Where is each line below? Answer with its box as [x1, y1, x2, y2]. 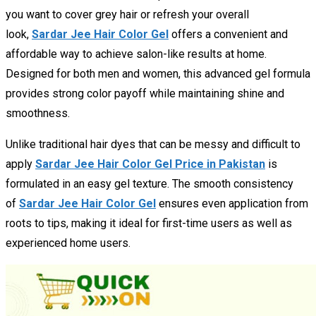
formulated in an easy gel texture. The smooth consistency [6, 177, 293, 190]
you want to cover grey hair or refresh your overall [6, 8, 249, 21]
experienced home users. [6, 236, 130, 250]
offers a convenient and [169, 28, 288, 41]
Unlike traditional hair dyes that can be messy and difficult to [6, 138, 300, 151]
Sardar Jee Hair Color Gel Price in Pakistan [35, 157, 265, 171]
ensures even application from [156, 197, 308, 210]
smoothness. [6, 107, 70, 120]
